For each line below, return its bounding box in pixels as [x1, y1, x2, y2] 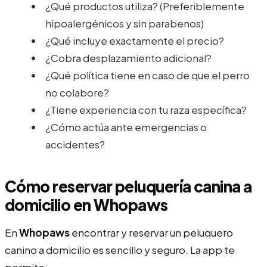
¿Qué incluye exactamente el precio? [45, 33, 224, 47]
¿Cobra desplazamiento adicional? [45, 51, 212, 64]
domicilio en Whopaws [5, 194, 168, 215]
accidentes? [45, 137, 105, 151]
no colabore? [45, 85, 109, 99]
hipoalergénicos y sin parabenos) [45, 16, 204, 30]
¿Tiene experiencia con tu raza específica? [45, 103, 247, 116]
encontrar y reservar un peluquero [70, 225, 233, 239]
